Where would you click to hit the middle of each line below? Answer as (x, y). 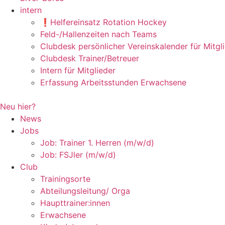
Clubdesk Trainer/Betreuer (90, 58)
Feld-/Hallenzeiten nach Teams (98, 34)
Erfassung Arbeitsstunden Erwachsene (113, 82)
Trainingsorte (65, 179)
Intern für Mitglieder (78, 70)
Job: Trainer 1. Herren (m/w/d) (97, 143)
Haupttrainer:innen (75, 203)
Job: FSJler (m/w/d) (78, 155)
